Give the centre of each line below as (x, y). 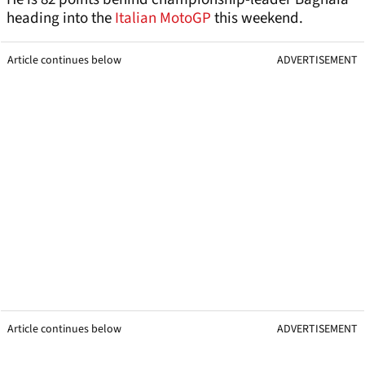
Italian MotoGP (163, 19)
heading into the (61, 19)
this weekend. (257, 19)
